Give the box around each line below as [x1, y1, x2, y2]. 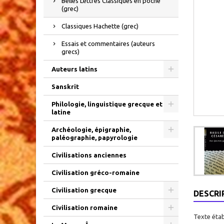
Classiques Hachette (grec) [61, 22, 138, 29]
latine [51, 108, 70, 115]
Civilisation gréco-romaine [51, 169, 139, 176]
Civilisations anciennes [51, 151, 126, 158]
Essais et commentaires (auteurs [61, 40, 155, 47]
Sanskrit [51, 83, 79, 90]
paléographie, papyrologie [51, 134, 137, 141]
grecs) [61, 48, 79, 55]
